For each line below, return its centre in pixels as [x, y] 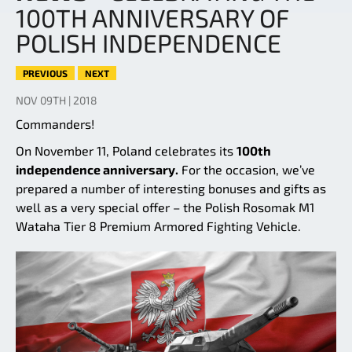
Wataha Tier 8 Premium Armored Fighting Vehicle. [158, 226]
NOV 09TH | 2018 [57, 101]
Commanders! [55, 124]
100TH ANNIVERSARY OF [152, 18]
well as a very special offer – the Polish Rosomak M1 [165, 207]
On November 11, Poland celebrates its [126, 151]
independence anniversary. [97, 170]
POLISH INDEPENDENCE [148, 43]
